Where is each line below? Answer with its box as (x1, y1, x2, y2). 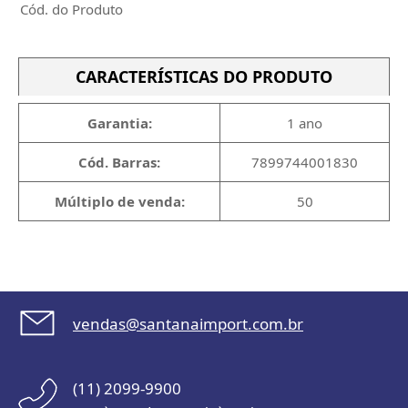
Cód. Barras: (78, 153, 160, 171)
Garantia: (87, 114, 152, 132)
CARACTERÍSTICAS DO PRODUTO (76, 66, 332, 87)
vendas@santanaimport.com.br (73, 313, 303, 334)
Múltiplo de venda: (54, 192, 185, 210)
